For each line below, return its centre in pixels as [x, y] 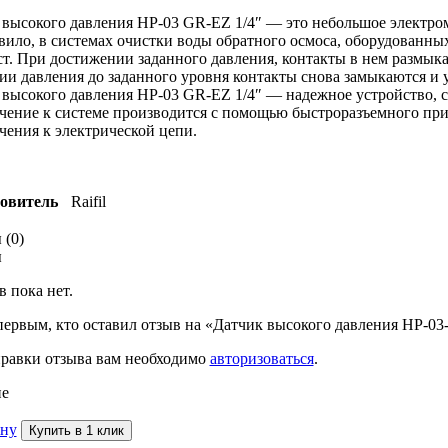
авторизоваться [261, 359]
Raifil [88, 202]
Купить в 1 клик [76, 431]
